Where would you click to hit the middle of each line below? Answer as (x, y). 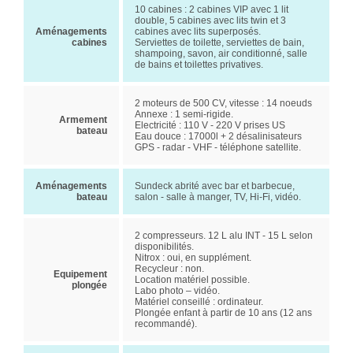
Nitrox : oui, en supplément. (193, 258)
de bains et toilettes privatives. (199, 65)
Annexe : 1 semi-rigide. (184, 114)
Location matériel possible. (192, 280)
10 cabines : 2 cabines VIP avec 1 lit (212, 9)
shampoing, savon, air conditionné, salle (221, 54)
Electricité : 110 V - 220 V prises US (210, 125)
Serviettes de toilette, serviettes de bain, (219, 43)
